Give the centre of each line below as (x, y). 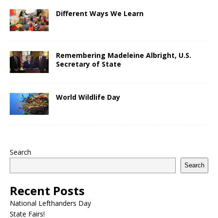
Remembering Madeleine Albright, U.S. (124, 55)
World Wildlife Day (88, 97)
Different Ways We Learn (100, 13)
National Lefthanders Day (51, 203)
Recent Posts (47, 190)
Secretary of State (89, 64)
